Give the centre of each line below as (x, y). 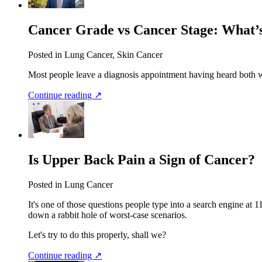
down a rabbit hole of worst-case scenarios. (108, 215)
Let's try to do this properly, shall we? (97, 235)
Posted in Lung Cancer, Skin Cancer (95, 55)
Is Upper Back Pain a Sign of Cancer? (142, 160)
